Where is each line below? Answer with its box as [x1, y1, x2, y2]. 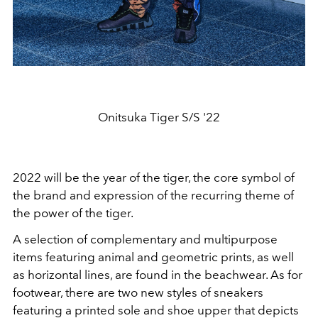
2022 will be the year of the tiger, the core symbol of [13, 170, 295, 185]
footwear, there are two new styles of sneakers [13, 285, 263, 300]
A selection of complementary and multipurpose [13, 232, 278, 247]
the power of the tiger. [13, 206, 133, 221]
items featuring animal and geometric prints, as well [13, 250, 294, 265]
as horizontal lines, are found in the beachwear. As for [13, 268, 302, 283]
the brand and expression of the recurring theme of [13, 188, 294, 203]
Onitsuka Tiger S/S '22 [98, 110, 220, 125]
